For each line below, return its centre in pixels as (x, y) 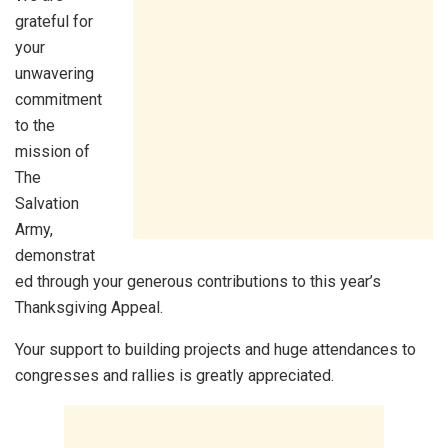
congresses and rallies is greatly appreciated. (174, 376)
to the (35, 126)
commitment (58, 100)
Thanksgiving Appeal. (89, 308)
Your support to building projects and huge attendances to (215, 350)
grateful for (54, 22)
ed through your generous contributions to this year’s (198, 282)
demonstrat (55, 256)
